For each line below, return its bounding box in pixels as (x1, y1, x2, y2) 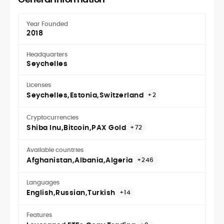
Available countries (26, 145, 83, 154)
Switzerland (99, 89, 143, 100)
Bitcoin (63, 122, 89, 132)
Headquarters (26, 49, 67, 58)
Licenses (26, 80, 51, 89)
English (26, 187, 53, 197)
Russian (55, 187, 85, 197)
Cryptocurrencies (26, 112, 78, 121)
